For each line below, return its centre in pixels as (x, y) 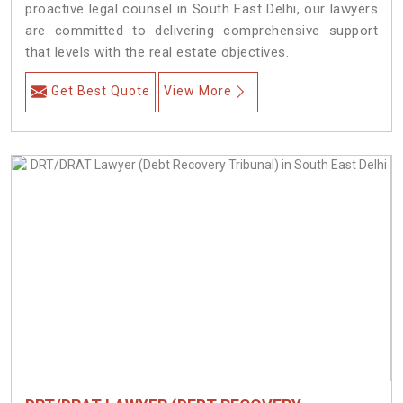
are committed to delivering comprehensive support (201, 31)
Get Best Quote (101, 91)
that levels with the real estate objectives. (157, 53)
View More (198, 91)
